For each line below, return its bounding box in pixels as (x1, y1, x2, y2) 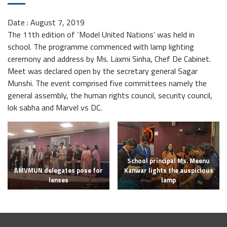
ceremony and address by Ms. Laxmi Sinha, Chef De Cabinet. (8, 53, 211, 65)
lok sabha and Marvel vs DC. (8, 101, 102, 114)
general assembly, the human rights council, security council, (8, 89, 212, 102)
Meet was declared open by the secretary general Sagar (8, 65, 198, 78)
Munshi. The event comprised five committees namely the (8, 77, 207, 90)
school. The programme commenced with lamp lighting (8, 41, 194, 53)
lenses (49, 175, 68, 185)
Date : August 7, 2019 (8, 16, 85, 29)
